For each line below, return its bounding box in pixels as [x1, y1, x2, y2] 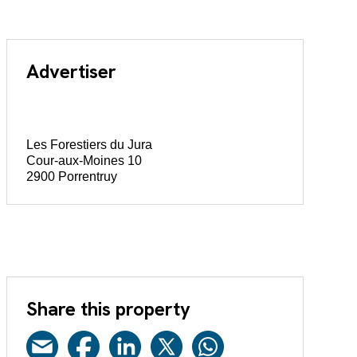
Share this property [25, 296, 190, 321]
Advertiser [25, 59, 116, 84]
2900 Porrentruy [25, 170, 117, 184]
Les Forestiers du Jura [25, 138, 152, 152]
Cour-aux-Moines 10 [25, 154, 142, 168]
